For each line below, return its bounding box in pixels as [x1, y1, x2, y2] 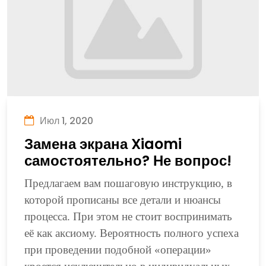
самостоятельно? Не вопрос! [24, 150, 232, 170]
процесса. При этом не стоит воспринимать [24, 210, 232, 223]
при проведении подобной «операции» [24, 243, 211, 256]
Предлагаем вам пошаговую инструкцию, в [24, 176, 232, 189]
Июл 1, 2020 [37, 113, 93, 128]
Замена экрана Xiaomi [24, 134, 182, 154]
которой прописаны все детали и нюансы [24, 193, 221, 206]
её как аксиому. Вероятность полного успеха [24, 226, 239, 239]
